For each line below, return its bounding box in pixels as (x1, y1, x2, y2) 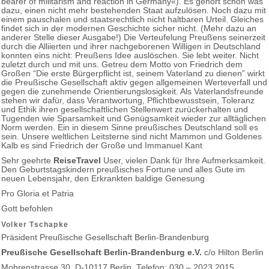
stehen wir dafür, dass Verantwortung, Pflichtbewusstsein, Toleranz (1, 95, 255, 105)
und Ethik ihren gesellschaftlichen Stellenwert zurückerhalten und (1, 104, 248, 114)
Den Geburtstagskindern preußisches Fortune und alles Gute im (1, 165, 245, 174)
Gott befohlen (1, 204, 55, 213)
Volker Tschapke (1, 220, 74, 229)
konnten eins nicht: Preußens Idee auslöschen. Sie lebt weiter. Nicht (1, 50, 259, 60)
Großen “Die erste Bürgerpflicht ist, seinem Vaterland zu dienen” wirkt (1, 68, 265, 78)
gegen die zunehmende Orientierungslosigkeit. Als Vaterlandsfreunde (1, 86, 264, 96)
